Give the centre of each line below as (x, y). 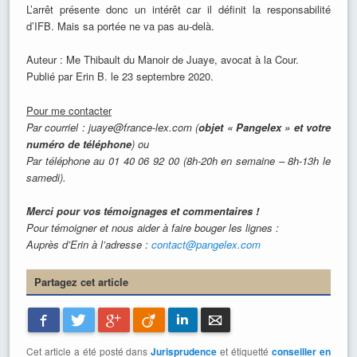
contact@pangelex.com (206, 244)
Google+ (142, 320)
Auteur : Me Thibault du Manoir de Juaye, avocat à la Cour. (162, 60)
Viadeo (173, 320)
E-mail (236, 320)
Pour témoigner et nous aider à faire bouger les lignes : (152, 227)
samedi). (46, 177)
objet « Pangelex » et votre (265, 127)
